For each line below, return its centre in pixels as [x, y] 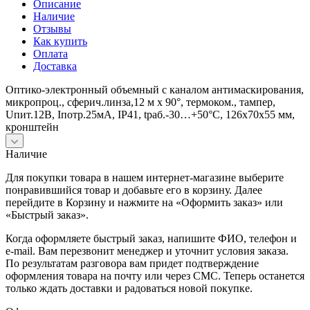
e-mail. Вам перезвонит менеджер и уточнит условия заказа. [147, 250]
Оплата [51, 53]
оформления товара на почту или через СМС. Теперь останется [155, 275]
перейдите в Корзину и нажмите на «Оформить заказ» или [144, 202]
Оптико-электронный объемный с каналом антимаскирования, [155, 89]
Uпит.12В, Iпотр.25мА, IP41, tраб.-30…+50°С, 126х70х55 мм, [150, 114]
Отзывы [52, 28]
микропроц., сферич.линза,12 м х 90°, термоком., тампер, [140, 102]
